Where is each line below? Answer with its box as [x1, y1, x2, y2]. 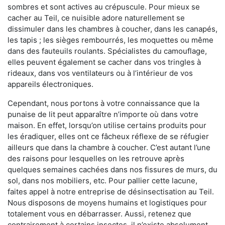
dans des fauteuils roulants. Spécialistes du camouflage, [8, 46, 207, 56]
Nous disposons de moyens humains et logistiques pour [8, 197, 207, 207]
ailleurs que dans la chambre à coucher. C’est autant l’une [8, 142, 210, 152]
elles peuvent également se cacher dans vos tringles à [8, 57, 201, 67]
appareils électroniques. [8, 79, 93, 89]
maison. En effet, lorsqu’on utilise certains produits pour [8, 120, 206, 130]
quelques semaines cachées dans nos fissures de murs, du [8, 164, 217, 174]
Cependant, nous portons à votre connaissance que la [8, 98, 199, 108]
